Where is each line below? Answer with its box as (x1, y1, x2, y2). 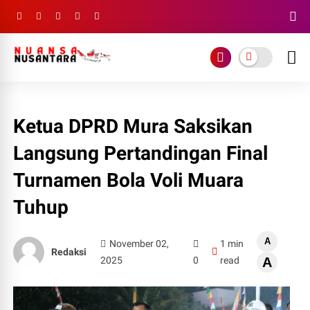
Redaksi (51, 246, 87, 257)
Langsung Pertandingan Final (13, 142, 268, 165)
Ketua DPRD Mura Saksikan (13, 115, 253, 138)
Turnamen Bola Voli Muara (13, 169, 244, 192)
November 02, (109, 238, 169, 249)
